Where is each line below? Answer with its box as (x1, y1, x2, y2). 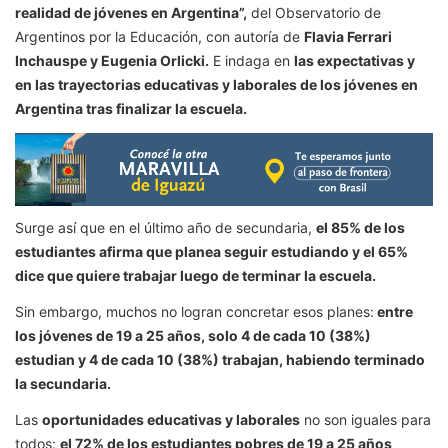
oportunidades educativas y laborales (42, 411, 300, 429)
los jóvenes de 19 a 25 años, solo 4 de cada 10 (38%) (15, 327, 371, 345)
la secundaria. (15, 375, 111, 393)
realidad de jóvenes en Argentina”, (15, 3, 247, 21)
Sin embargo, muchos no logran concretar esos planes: (15, 303, 374, 321)
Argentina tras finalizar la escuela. (15, 99, 247, 117)
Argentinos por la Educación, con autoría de (15, 27, 304, 45)
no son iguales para (300, 411, 431, 429)
